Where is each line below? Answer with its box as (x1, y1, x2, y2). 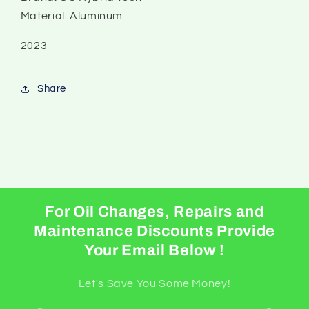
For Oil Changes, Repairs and (45, 203, 264, 220)
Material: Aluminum (20, 10, 123, 21)
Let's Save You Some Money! (78, 277, 231, 289)
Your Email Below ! (84, 241, 225, 259)
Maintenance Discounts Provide (33, 222, 276, 239)
